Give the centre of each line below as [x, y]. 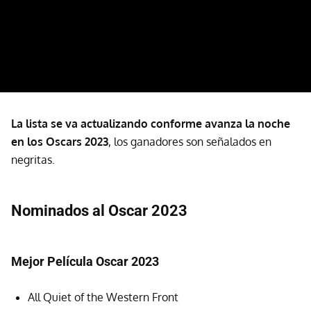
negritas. [33, 159]
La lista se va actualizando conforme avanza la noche [151, 123]
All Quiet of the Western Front [103, 297]
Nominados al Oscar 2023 [99, 210]
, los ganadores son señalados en [190, 141]
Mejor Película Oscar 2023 [85, 261]
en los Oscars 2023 [60, 141]
